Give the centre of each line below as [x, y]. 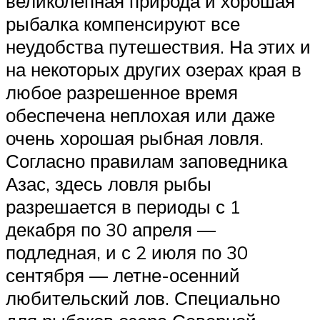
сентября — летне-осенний [123, 275]
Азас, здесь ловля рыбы [109, 184]
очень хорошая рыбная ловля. [135, 138]
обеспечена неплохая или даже [140, 115]
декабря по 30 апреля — [111, 230]
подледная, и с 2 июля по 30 [127, 252]
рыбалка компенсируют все [123, 24]
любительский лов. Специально [143, 298]
